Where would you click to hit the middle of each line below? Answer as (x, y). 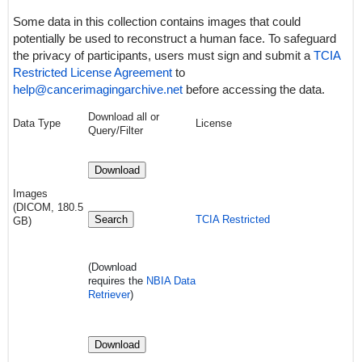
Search (111, 219)
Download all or (123, 117)
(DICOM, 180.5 (48, 207)
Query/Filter (115, 130)
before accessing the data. (253, 89)
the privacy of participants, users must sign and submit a (163, 55)
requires (108, 281)
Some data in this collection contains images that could (156, 21)
